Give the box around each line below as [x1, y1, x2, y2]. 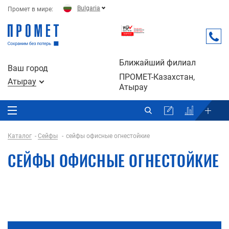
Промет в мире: [8, 6, 53, 13]
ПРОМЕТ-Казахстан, [119, 72, 195, 82]
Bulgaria [77, 4, 100, 12]
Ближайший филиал [119, 57, 196, 67]
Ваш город [8, 63, 48, 73]
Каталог [8, 132, 32, 140]
